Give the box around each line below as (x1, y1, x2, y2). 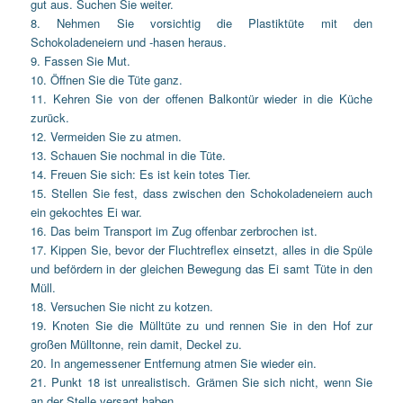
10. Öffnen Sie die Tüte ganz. (31, 70, 184, 88)
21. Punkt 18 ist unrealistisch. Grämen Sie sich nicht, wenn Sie (31, 372, 372, 390)
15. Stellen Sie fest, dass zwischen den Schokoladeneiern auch (31, 184, 372, 201)
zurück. (31, 108, 70, 126)
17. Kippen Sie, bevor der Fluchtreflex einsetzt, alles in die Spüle (31, 240, 372, 258)
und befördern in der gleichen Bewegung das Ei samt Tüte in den (31, 259, 372, 277)
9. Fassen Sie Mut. (31, 51, 131, 69)
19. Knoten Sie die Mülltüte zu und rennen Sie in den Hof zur (31, 316, 372, 334)
